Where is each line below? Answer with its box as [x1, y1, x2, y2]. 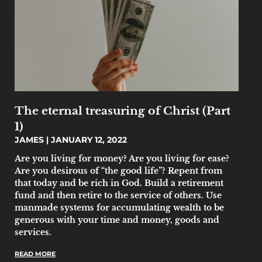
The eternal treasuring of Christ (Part [15, 103, 230, 118]
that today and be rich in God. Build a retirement [15, 177, 223, 188]
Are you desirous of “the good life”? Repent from [15, 165, 222, 176]
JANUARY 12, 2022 [49, 134, 127, 145]
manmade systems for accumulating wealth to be [15, 202, 224, 213]
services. [15, 226, 51, 237]
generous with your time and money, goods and [15, 214, 219, 225]
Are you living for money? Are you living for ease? [15, 153, 229, 164]
